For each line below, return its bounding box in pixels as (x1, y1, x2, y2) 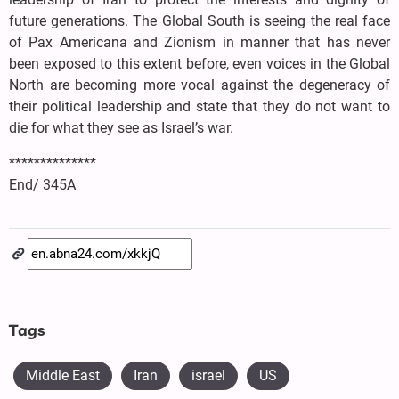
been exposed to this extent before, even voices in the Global (9, 55, 390, 73)
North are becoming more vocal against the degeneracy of (9, 77, 390, 94)
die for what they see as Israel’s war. (9, 119, 233, 137)
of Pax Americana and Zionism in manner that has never (9, 34, 390, 52)
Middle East (26, 367, 100, 385)
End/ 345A (9, 176, 76, 194)
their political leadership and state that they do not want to (9, 98, 390, 116)
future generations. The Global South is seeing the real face (9, 12, 390, 30)
